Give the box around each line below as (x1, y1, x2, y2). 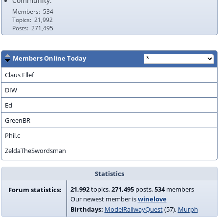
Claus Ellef (4, 70, 34, 80)
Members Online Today (12, 54, 86, 63)
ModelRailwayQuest (104, 204, 163, 214)
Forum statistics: (8, 185, 62, 195)
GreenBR (4, 116, 30, 125)
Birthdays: (70, 204, 103, 214)
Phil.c (4, 131, 20, 140)
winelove (137, 195, 167, 204)
